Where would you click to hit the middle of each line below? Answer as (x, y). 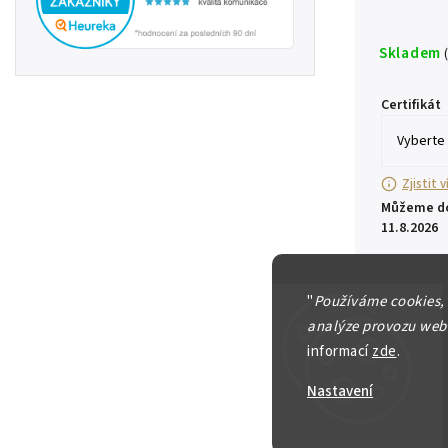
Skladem (410, 53)
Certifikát (411, 105)
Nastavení (340, 391)
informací (339, 351)
